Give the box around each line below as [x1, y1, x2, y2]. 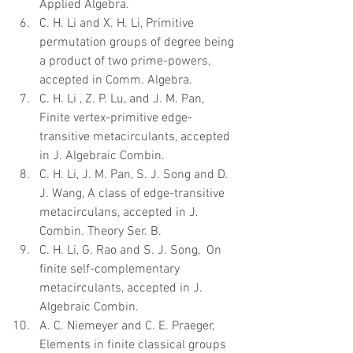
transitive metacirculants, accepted [39, 129, 233, 145]
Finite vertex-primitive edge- [39, 110, 192, 126]
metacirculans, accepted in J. [39, 205, 202, 221]
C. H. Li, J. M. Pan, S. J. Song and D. [39, 167, 232, 183]
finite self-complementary [39, 262, 183, 277]
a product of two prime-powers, [39, 54, 214, 69]
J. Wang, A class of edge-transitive [39, 186, 228, 202]
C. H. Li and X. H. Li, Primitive [39, 16, 197, 32]
